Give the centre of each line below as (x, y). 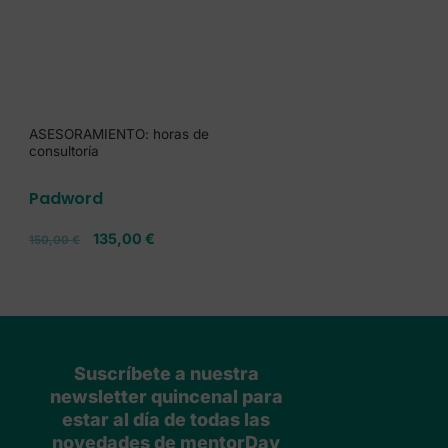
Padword (66, 198)
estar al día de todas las (166, 419)
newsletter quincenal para (166, 396)
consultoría (64, 150)
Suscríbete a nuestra (166, 373)
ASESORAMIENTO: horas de (119, 133)
